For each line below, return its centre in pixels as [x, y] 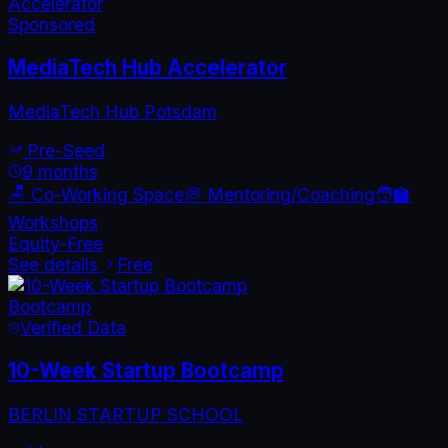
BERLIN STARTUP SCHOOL [125, 414]
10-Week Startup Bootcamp [146, 371]
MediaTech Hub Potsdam [112, 112]
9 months [60, 171]
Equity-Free [55, 243]
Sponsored [51, 24]
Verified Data [73, 327]
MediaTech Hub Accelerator [147, 68]
